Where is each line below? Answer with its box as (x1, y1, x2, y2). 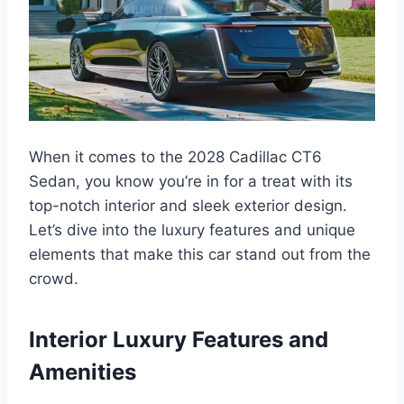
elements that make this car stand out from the (29, 244, 371, 263)
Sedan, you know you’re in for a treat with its (29, 171, 353, 190)
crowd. (29, 269, 78, 288)
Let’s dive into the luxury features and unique (29, 220, 355, 239)
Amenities (29, 358, 136, 385)
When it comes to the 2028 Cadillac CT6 (29, 147, 322, 166)
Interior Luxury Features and (29, 326, 328, 353)
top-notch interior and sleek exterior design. (29, 196, 347, 215)
